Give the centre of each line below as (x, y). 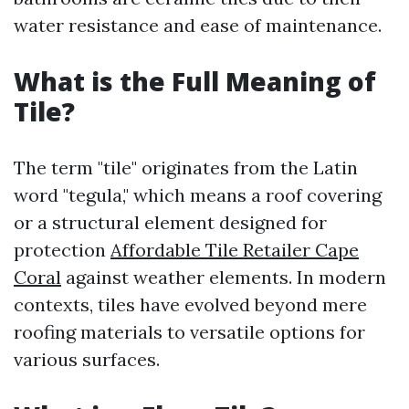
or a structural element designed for (170, 222)
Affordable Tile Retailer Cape (235, 250)
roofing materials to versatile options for (189, 332)
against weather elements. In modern (224, 277)
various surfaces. (87, 359)
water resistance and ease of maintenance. (198, 25)
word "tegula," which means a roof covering (198, 195)
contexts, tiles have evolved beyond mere (190, 304)
